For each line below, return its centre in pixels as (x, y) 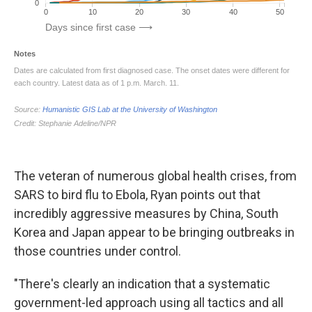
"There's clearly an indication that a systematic (142, 284)
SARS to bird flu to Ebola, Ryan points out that (137, 195)
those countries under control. (97, 251)
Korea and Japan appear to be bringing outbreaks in (154, 232)
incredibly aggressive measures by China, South (146, 213)
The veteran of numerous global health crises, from (155, 176)
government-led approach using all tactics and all (149, 303)
